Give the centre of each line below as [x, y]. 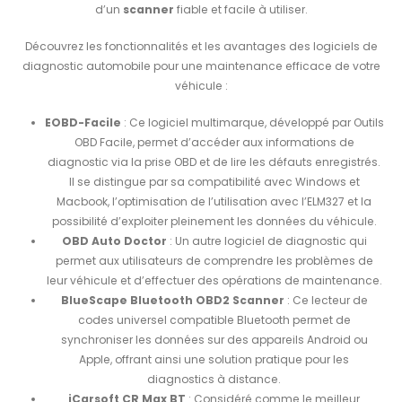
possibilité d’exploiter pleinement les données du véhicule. [214, 221]
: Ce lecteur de [326, 300]
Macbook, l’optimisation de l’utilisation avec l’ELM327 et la [214, 201]
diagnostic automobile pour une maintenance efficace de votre [201, 66]
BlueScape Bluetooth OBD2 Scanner [172, 300]
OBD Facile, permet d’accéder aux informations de [214, 142]
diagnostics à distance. [214, 379]
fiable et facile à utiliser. [240, 10]
